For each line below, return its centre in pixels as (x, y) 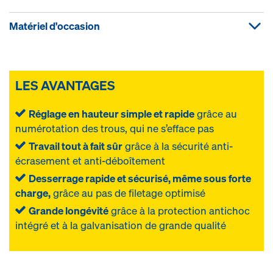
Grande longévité (69, 211)
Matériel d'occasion (55, 26)
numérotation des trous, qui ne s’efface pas (115, 128)
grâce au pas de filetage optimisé (128, 193)
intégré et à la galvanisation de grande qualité (121, 225)
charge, (33, 193)
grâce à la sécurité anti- (178, 146)
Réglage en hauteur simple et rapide (112, 114)
